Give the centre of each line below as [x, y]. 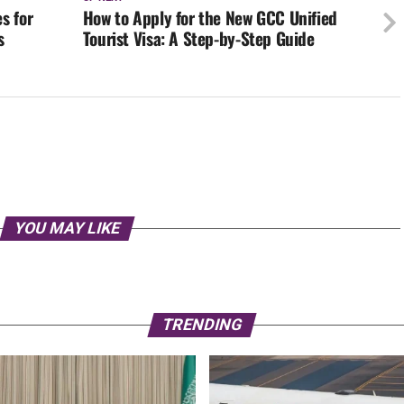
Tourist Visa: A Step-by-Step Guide [198, 39]
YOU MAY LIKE [67, 229]
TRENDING [202, 325]
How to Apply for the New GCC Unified [210, 18]
